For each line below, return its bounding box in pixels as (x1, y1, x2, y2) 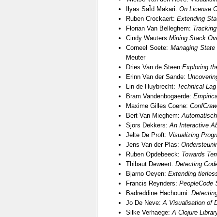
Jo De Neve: (125, 199, 163, 207)
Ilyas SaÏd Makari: (125, 5, 179, 13)
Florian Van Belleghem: (125, 25, 193, 32)
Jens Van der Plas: (125, 141, 181, 149)
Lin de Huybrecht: (125, 83, 177, 91)
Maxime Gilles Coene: (125, 102, 190, 110)
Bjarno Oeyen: (125, 170, 168, 178)
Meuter (125, 54, 145, 62)
